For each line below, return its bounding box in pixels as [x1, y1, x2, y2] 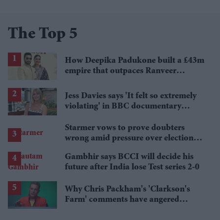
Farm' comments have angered [65, 195, 179, 205]
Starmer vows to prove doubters [65, 124, 185, 133]
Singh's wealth [65, 77, 118, 86]
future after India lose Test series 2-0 [65, 163, 199, 172]
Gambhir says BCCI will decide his [65, 153, 193, 162]
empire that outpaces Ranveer [65, 66, 176, 76]
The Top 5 [8, 26, 78, 43]
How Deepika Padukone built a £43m [65, 56, 204, 65]
